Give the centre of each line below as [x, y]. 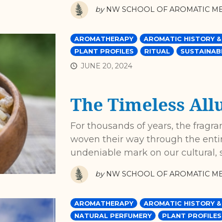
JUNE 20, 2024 [106, 66]
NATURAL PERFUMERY [113, 216]
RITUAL [157, 51]
